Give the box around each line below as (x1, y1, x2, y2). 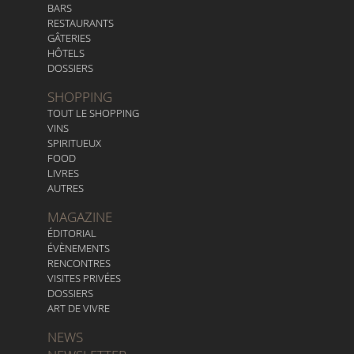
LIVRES (47, 166, 79, 180)
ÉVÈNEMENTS (47, 241, 110, 255)
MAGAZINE (47, 208, 112, 226)
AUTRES (47, 181, 84, 195)
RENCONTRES (47, 256, 111, 270)
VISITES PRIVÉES (47, 271, 121, 285)
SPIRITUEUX (47, 136, 101, 150)
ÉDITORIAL (47, 226, 96, 240)
